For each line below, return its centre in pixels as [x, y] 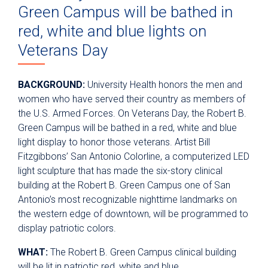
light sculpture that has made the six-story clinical [120, 170]
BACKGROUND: [53, 84]
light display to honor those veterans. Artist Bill [114, 142]
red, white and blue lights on [112, 31]
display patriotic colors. [67, 228]
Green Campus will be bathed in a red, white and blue [127, 127]
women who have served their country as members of [132, 99]
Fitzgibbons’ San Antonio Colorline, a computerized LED [134, 156]
